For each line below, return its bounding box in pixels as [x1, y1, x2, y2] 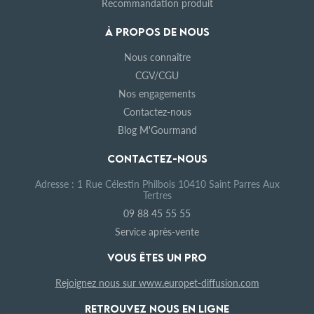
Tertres [142, 188, 172, 203]
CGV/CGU [135, 68, 179, 83]
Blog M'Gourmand [117, 123, 197, 137]
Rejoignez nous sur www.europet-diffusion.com [55, 275, 259, 290]
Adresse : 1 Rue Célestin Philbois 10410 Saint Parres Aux [34, 177, 280, 191]
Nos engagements [118, 86, 196, 101]
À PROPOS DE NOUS [104, 25, 210, 39]
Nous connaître [123, 50, 191, 64]
